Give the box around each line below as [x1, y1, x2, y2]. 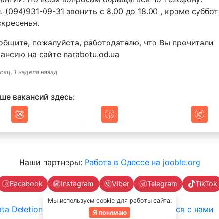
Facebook [10, 179, 43, 188]
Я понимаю [92, 208, 127, 216]
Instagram [61, 179, 94, 188]
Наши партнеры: [19, 157, 85, 167]
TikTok [195, 179, 217, 188]
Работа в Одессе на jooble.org [84, 157, 200, 167]
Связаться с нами [145, 204, 214, 214]
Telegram [147, 179, 177, 188]
